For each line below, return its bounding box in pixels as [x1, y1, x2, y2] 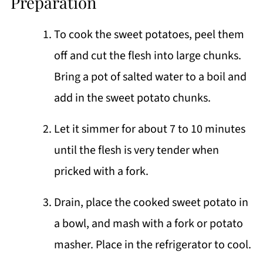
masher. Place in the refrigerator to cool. [53, 236, 251, 253]
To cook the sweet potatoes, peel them [53, 26, 244, 43]
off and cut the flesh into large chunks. [53, 47, 241, 64]
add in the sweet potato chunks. [53, 89, 211, 106]
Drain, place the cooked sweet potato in [53, 194, 248, 211]
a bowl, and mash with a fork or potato [53, 215, 243, 232]
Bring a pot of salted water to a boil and [53, 68, 247, 85]
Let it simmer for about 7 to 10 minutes [53, 120, 245, 137]
